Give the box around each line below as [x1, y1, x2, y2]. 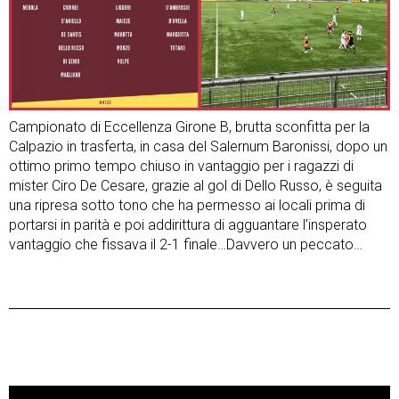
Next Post [306, 356, 363, 373]
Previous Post [36, 356, 117, 373]
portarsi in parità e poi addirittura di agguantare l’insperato [9, 216, 367, 233]
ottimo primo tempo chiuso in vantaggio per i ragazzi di [9, 158, 354, 175]
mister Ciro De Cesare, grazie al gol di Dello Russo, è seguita [9, 177, 382, 194]
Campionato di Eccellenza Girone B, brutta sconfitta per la [9, 118, 370, 135]
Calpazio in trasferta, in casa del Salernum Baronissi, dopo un [9, 138, 387, 155]
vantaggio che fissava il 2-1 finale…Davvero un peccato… [9, 236, 362, 253]
